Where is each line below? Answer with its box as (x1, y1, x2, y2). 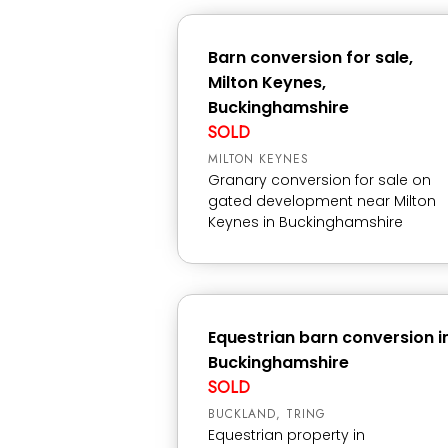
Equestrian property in (208, 425, 365, 445)
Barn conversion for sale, (208, 46, 413, 69)
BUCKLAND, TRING (208, 405, 326, 423)
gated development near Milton (208, 191, 436, 211)
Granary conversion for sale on (208, 170, 431, 190)
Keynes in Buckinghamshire (208, 212, 403, 232)
